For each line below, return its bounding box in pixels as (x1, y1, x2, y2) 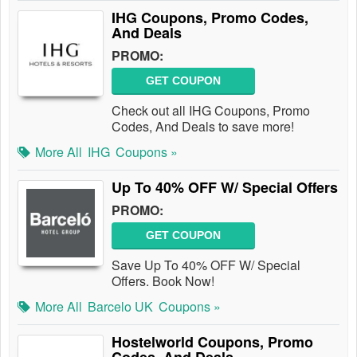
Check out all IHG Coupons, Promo (112, 101, 310, 120)
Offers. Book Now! (112, 272, 214, 290)
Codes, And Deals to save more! (112, 117, 294, 135)
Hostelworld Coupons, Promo (112, 331, 313, 352)
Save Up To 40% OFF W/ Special (112, 256, 300, 274)
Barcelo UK (88, 297, 153, 316)
